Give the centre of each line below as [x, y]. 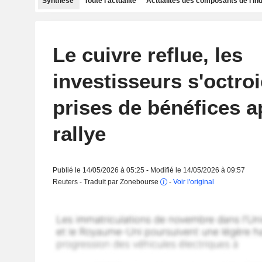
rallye [79, 134]
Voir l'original [193, 182]
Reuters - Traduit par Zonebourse [106, 182]
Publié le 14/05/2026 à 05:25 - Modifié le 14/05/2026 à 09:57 [149, 170]
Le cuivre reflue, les [147, 55]
